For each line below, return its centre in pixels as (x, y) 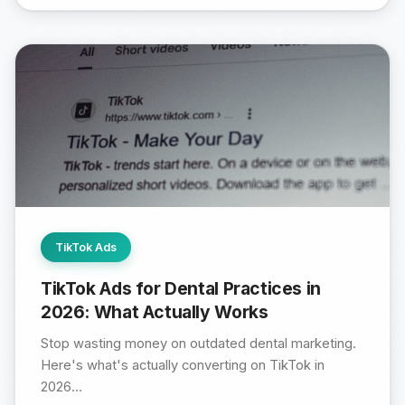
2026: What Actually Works (155, 312)
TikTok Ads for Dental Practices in (181, 289)
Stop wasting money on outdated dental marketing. (198, 344)
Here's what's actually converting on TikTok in (183, 366)
